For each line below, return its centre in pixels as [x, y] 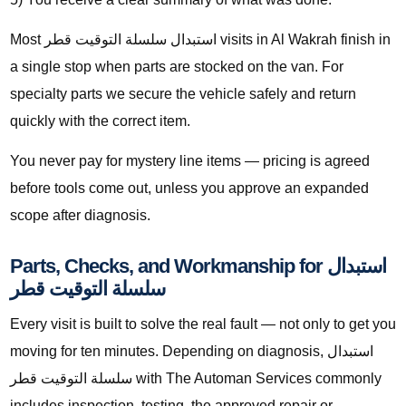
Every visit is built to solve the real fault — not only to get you [203, 324]
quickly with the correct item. [100, 121]
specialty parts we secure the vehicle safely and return [183, 94]
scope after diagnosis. [80, 216]
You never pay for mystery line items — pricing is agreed [190, 161]
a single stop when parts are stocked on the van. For [177, 67]
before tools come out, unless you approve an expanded [189, 188]
